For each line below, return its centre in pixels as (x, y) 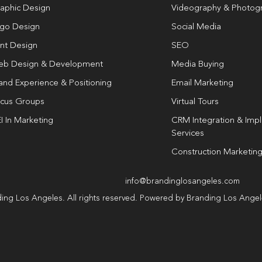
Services (188, 133)
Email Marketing (203, 83)
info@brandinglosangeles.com (182, 181)
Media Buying (198, 64)
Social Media (196, 27)
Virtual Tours (195, 102)
